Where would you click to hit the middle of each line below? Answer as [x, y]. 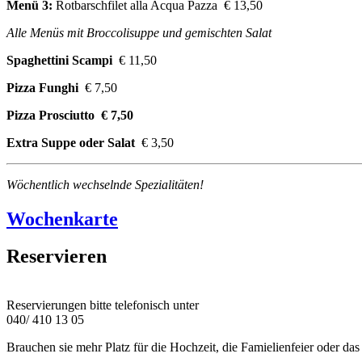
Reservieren [57, 257]
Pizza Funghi [42, 87]
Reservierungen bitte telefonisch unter [103, 305]
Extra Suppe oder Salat [71, 142]
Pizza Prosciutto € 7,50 [70, 115]
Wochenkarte [62, 219]
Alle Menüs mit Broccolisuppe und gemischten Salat [139, 32]
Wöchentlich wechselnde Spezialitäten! [105, 184]
